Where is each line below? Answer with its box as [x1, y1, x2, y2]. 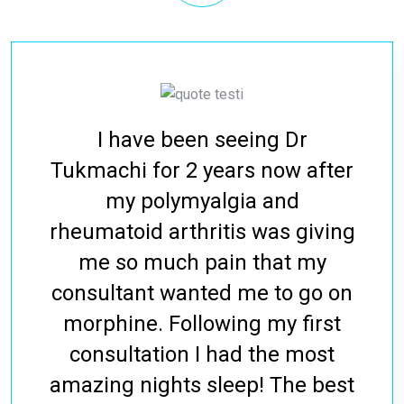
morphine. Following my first [63, 311, 341, 337]
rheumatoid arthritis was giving [49, 219, 355, 245]
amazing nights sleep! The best [50, 372, 354, 399]
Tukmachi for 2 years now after [50, 158, 353, 184]
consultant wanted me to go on [51, 280, 353, 307]
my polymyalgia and [105, 188, 299, 215]
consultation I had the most [69, 342, 335, 368]
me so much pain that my [78, 250, 326, 276]
